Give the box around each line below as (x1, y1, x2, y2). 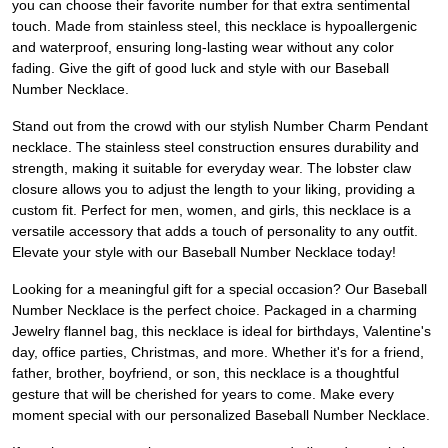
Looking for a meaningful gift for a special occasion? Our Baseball (12, 281, 427, 298)
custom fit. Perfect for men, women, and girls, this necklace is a (12, 202, 411, 219)
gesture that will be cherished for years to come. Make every (12, 386, 394, 403)
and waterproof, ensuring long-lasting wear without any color (12, 39, 394, 56)
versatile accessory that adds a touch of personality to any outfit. (12, 223, 418, 240)
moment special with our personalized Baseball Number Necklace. (12, 407, 430, 424)
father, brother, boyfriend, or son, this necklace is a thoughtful (12, 365, 399, 382)
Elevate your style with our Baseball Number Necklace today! (12, 244, 396, 261)
